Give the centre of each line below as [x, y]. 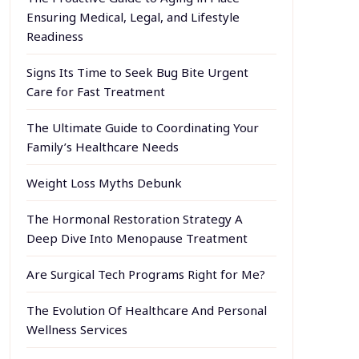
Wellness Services [77, 329]
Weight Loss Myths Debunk [104, 183]
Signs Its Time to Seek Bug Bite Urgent [137, 72]
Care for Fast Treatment [95, 91]
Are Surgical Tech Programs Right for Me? [145, 274]
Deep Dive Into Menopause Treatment [137, 238]
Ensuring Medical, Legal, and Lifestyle [133, 17]
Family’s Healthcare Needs [102, 147]
